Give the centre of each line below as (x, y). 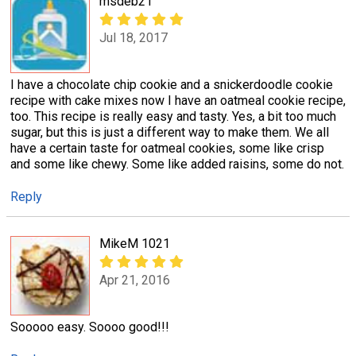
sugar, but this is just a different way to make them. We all (170, 132)
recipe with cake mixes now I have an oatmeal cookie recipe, (178, 100)
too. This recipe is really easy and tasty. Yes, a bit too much (173, 116)
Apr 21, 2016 (135, 281)
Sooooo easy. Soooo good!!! (90, 327)
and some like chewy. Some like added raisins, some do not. (177, 164)
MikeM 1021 (135, 243)
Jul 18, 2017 (133, 37)
